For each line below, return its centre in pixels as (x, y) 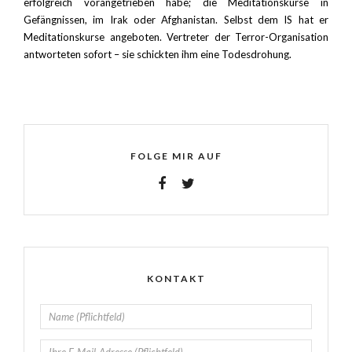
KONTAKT (176, 279)
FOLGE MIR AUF (176, 156)
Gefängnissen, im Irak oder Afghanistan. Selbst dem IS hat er (176, 19)
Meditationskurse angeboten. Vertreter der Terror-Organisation (176, 37)
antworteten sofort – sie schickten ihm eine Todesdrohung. (158, 54)
